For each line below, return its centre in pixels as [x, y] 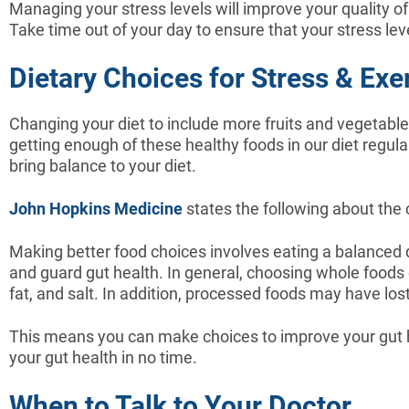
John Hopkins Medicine [96, 208]
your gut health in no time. [103, 357]
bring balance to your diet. [103, 165]
